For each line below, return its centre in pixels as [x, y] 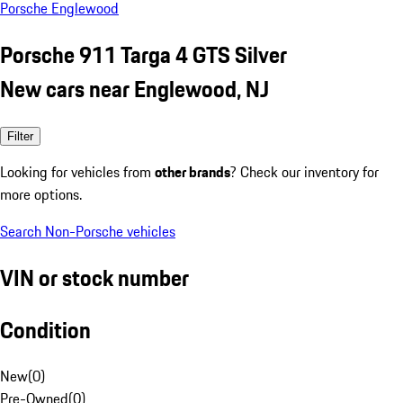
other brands [193, 171]
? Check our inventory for [304, 171]
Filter [20, 136]
